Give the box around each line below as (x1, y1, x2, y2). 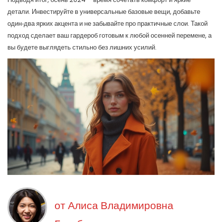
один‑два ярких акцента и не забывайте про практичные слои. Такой (7, 19, 208, 28)
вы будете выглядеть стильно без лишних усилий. (7, 43, 157, 52)
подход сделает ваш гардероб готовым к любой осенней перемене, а (7, 31, 212, 40)
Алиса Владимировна (68, 198, 173, 213)
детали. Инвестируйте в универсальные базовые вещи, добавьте (7, 7, 200, 16)
